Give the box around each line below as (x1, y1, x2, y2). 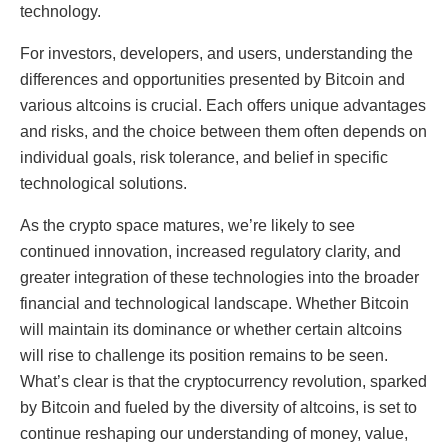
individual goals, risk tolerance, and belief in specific (20, 148, 388, 166)
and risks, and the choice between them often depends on (20, 122, 427, 140)
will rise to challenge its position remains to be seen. (20, 346, 388, 364)
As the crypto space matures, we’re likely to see (20, 216, 355, 234)
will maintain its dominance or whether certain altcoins (20, 320, 402, 338)
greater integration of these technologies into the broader (20, 268, 419, 286)
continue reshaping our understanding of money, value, (20, 424, 408, 442)
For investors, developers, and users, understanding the (20, 44, 413, 62)
